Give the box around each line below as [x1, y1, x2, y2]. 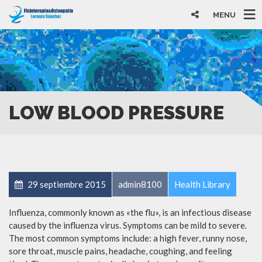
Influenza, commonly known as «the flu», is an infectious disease [9, 206, 251, 218]
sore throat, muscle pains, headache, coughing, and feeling [9, 245, 232, 256]
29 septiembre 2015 [26, 178, 106, 189]
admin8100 [118, 178, 162, 189]
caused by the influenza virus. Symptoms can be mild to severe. [9, 219, 247, 230]
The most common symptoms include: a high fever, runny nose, [9, 232, 247, 243]
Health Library [174, 178, 230, 189]
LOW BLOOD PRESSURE [9, 101, 224, 123]
